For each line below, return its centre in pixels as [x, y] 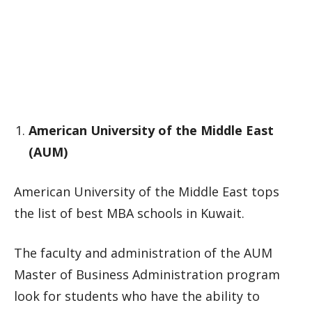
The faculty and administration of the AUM [143, 253]
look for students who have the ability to [137, 296]
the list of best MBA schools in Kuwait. [129, 213]
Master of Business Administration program [147, 274]
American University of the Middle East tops [147, 192]
